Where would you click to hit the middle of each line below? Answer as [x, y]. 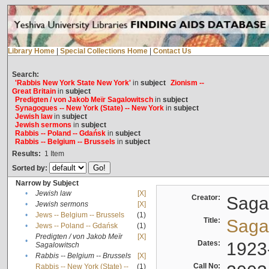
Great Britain [34, 92]
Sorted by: [30, 168]
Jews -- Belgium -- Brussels [80, 215]
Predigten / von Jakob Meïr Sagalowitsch [84, 100]
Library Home [31, 51]
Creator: [207, 198]
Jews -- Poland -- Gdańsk [76, 226]
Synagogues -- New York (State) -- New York [89, 108]
